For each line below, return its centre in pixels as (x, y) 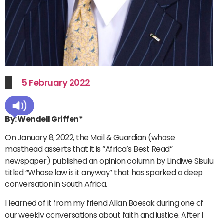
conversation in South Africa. (56, 184)
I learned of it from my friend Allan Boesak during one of (104, 203)
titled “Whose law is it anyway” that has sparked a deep (104, 173)
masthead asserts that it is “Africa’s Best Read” (89, 149)
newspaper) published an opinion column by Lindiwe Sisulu (109, 161)
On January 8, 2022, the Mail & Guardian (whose (90, 138)
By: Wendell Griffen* (44, 119)
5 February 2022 (56, 82)
